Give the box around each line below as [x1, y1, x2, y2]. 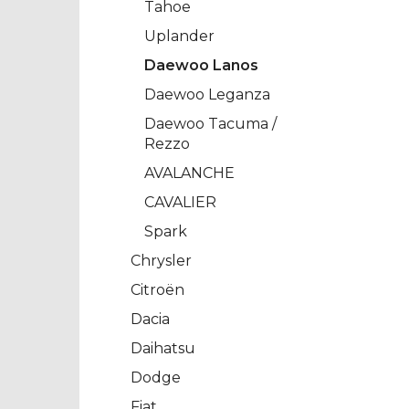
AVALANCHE [144, 164, 235, 183]
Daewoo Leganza [144, 86, 270, 104]
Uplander [144, 27, 215, 46]
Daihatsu [131, 340, 195, 358]
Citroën [131, 281, 184, 299]
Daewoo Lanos [144, 57, 258, 75]
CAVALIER [144, 194, 216, 212]
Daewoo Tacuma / [144, 115, 277, 133]
